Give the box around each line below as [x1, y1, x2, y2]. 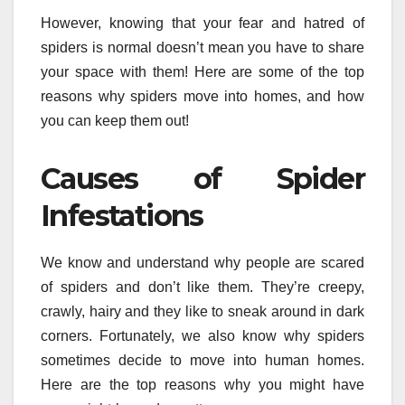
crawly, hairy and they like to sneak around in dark [41, 303, 364, 319]
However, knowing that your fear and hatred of [41, 15, 364, 31]
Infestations [41, 198, 203, 233]
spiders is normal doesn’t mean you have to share [41, 40, 364, 55]
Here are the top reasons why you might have [41, 376, 364, 392]
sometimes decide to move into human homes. [41, 352, 364, 368]
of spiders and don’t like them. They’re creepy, [41, 278, 364, 295]
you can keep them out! [41, 113, 189, 128]
